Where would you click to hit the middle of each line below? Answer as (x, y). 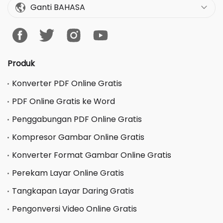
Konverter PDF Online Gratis (67, 83)
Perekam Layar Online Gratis (68, 173)
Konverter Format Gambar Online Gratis (92, 155)
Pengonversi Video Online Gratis (74, 209)
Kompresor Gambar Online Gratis (78, 137)
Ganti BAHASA (58, 7)
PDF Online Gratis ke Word (63, 101)
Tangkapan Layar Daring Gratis (73, 191)
